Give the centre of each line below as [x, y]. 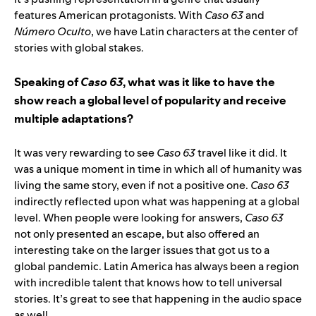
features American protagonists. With [109, 15]
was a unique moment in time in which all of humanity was [158, 169]
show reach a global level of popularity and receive [150, 100]
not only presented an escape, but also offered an [137, 233]
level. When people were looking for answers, [129, 217]
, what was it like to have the [199, 81]
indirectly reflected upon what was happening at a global [157, 201]
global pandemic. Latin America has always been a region [157, 266]
